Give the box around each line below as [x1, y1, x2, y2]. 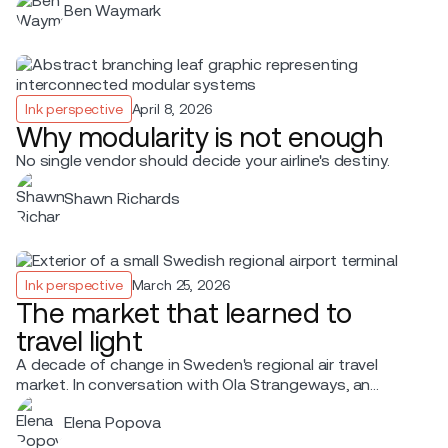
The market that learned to [16, 296, 352, 329]
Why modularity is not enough [16, 120, 384, 153]
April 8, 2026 [131, 100, 213, 117]
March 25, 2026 [131, 276, 231, 293]
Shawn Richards [64, 188, 180, 208]
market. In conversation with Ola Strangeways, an [16, 374, 371, 394]
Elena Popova [64, 412, 162, 432]
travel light [16, 324, 143, 357]
